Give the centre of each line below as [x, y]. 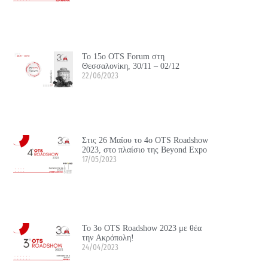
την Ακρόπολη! [108, 237]
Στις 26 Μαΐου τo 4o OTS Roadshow [145, 140]
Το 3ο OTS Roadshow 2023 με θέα [142, 228]
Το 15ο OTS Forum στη [124, 56]
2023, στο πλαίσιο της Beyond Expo [145, 149]
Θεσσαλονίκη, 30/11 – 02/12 [138, 66]
